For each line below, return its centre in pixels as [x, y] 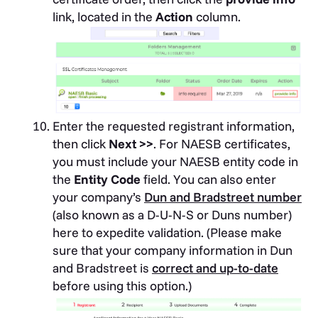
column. [217, 17]
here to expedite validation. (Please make [167, 233]
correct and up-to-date [215, 268]
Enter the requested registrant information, [174, 126]
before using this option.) [122, 286]
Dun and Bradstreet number [223, 197]
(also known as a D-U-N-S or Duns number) [172, 215]
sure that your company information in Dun [172, 251]
